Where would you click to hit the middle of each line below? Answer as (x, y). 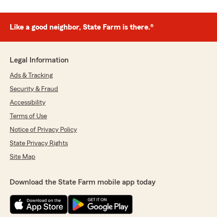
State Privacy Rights (39, 144)
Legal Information (39, 60)
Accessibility (28, 103)
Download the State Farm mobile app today (83, 182)
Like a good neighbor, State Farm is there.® (82, 27)
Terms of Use (28, 116)
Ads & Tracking (31, 76)
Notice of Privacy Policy (43, 130)
